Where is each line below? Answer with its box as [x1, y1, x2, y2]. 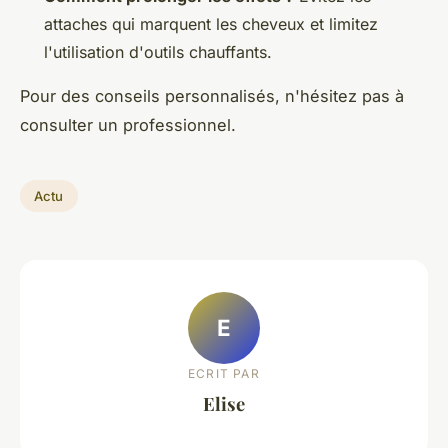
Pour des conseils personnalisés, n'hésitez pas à [20, 86, 404, 107]
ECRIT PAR [188, 365, 260, 381]
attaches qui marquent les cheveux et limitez [44, 14, 378, 35]
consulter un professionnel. [20, 115, 236, 136]
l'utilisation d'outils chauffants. [44, 42, 272, 63]
